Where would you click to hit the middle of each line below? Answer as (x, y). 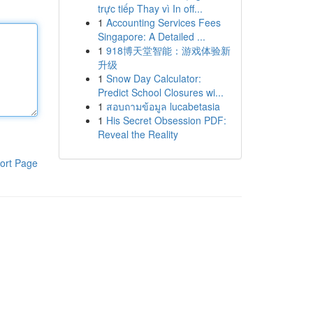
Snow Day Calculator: (153, 78)
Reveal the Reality (138, 134)
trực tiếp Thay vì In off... (150, 8)
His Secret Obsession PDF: (166, 120)
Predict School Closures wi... (160, 92)
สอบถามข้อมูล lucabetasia (163, 106)
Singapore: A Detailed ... (151, 36)
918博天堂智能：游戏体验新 (168, 50)
